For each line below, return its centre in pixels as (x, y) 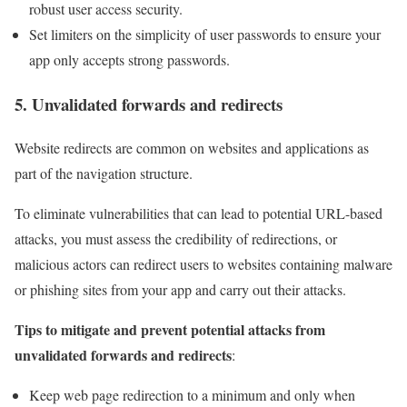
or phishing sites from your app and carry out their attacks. (183, 290)
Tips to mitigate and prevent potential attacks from (170, 330)
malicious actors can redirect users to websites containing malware (203, 264)
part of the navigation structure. (106, 174)
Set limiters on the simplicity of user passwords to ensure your (205, 34)
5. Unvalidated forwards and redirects (149, 104)
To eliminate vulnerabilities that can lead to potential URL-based (199, 213)
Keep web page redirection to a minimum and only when (192, 395)
